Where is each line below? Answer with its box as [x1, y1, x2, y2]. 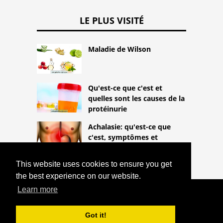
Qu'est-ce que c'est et [88, 83, 162, 93]
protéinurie [88, 104, 127, 114]
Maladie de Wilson [88, 44, 151, 54]
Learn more [17, 185, 58, 194]
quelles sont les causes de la [88, 94, 185, 104]
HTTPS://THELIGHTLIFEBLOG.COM [47, 201, 176, 210]
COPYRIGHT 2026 [79, 192, 144, 201]
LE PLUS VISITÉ [79, 14, 144, 27]
